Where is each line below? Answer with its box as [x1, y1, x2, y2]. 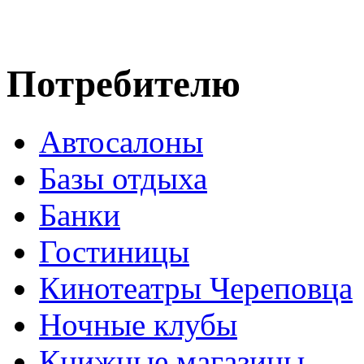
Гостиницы [39, 233, 189, 269]
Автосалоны [39, 123, 203, 159]
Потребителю [6, 63, 240, 106]
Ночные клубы [39, 306, 237, 342]
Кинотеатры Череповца [39, 270, 353, 305]
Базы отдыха [39, 160, 207, 196]
